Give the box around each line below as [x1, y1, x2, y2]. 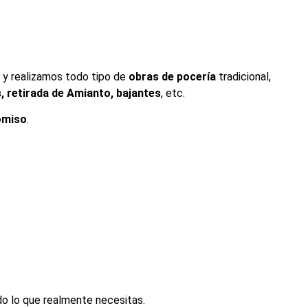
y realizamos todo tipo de [3, 69, 129, 83]
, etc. [161, 86, 188, 100]
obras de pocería [129, 69, 216, 83]
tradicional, [216, 69, 271, 83]
